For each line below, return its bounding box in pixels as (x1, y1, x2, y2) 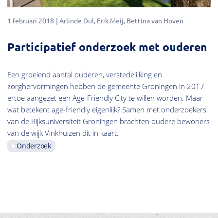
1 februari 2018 (7, 16, 54, 25)
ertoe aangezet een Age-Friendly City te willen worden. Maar (7, 93, 203, 103)
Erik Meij (97, 16, 124, 25)
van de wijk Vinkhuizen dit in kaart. (7, 128, 119, 138)
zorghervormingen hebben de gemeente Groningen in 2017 (7, 81, 204, 91)
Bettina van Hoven (127, 16, 183, 25)
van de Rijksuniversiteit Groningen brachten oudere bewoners (7, 116, 210, 127)
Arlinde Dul (59, 16, 94, 25)
